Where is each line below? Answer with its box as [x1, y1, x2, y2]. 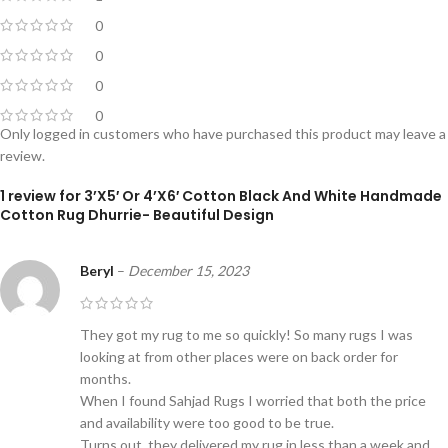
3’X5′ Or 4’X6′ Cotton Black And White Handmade [84, 185, 442, 206]
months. [80, 369, 131, 387]
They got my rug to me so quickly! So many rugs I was [80, 325, 413, 343]
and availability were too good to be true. [80, 413, 334, 431]
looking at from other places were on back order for [80, 347, 398, 365]
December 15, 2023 [128, 261, 249, 279]
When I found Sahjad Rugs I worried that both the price [80, 391, 426, 409]
